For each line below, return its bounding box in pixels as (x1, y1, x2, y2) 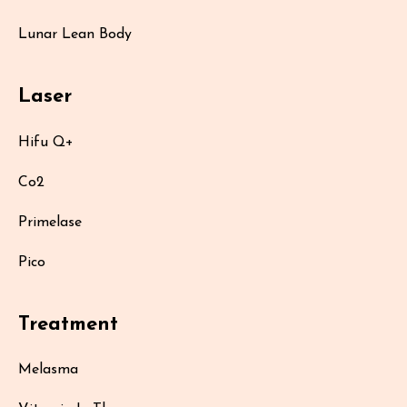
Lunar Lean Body (18, 27, 132, 43)
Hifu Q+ (18, 134, 74, 150)
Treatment (18, 313, 118, 335)
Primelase (18, 214, 82, 230)
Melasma (18, 362, 78, 378)
